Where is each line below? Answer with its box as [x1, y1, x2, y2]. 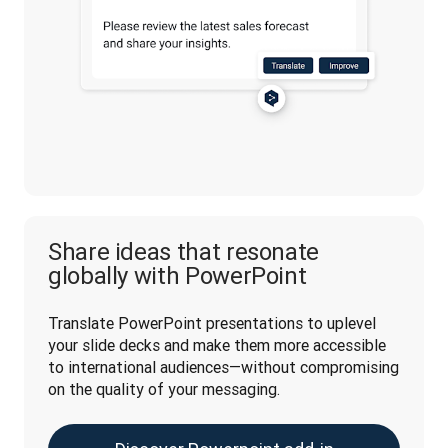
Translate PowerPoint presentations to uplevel [48, 313, 376, 333]
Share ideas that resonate [48, 237, 320, 266]
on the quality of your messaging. [48, 379, 284, 399]
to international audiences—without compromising [48, 357, 399, 377]
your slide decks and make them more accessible [48, 335, 386, 355]
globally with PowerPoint [48, 261, 307, 290]
